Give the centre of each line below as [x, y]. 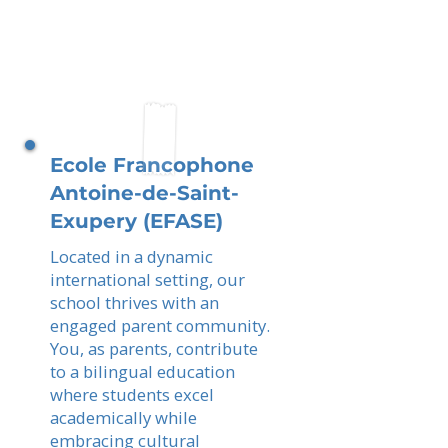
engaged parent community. [160, 325]
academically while [123, 417]
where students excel [132, 394]
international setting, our [147, 279]
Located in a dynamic [131, 256]
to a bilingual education [142, 371]
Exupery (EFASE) [136, 221]
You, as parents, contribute [154, 348]
